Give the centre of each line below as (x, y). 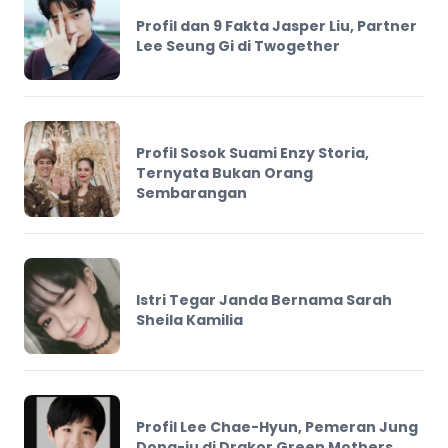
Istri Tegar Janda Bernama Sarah (264, 299)
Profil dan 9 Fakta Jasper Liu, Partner (276, 25)
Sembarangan (191, 192)
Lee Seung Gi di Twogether (238, 45)
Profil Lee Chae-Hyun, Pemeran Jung (277, 426)
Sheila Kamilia (189, 319)
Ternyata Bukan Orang (224, 172)
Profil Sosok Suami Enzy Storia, (252, 152)
